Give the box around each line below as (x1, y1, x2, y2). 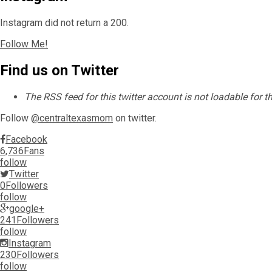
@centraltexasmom (31, 112, 113, 124)
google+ (9, 202, 44, 214)
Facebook (5, 133, 47, 145)
